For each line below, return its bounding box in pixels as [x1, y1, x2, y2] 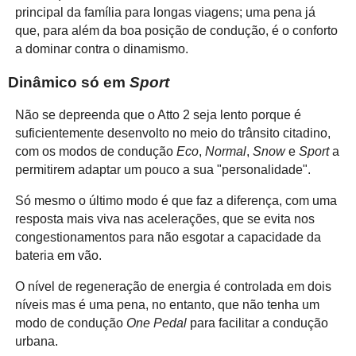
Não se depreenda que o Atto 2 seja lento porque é [14, 108, 301, 122]
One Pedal [126, 316, 187, 331]
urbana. [14, 335, 58, 349]
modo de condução [14, 316, 126, 331]
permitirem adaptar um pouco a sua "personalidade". [14, 163, 311, 177]
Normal [204, 145, 246, 159]
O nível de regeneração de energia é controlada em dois [14, 280, 331, 294]
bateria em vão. [14, 249, 102, 263]
